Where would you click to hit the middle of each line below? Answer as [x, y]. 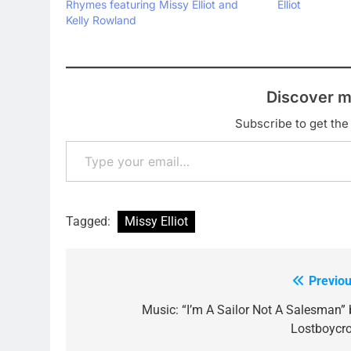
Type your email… [88, 141]
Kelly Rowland [101, 20]
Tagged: [90, 222]
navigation [125, 314]
